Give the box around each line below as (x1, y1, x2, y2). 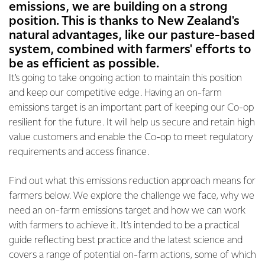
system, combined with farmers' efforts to (9, 44, 251, 56)
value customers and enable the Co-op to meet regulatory (9, 132, 253, 143)
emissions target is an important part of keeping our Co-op (9, 103, 254, 113)
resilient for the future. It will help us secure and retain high (9, 118, 255, 128)
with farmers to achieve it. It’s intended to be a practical (9, 221, 240, 231)
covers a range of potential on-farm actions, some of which (9, 250, 256, 260)
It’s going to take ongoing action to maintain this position (9, 73, 242, 83)
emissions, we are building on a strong (9, 1, 227, 13)
